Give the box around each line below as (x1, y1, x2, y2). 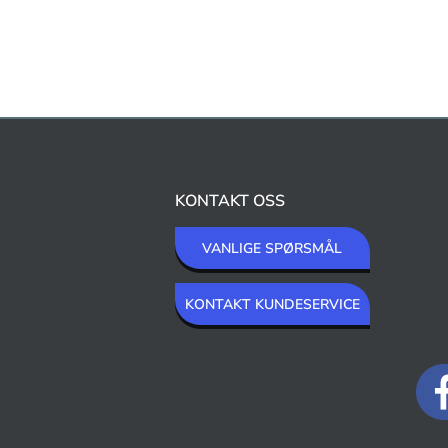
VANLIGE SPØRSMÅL (202, 239, 342, 259)
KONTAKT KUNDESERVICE (184, 295, 360, 315)
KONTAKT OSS (174, 190, 285, 213)
